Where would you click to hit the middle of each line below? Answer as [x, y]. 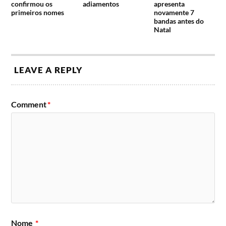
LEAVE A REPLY [49, 70]
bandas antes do [179, 21]
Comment [29, 104]
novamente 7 [174, 12]
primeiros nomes [38, 12]
